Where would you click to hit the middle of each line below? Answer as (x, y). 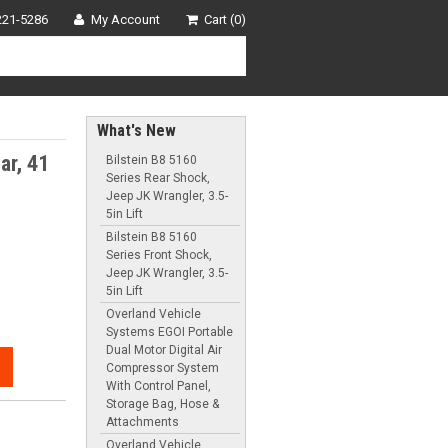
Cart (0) (225, 19)
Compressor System (162, 367)
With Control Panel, (158, 385)
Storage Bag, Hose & (162, 403)
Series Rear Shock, (158, 177)
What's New (136, 130)
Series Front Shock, (159, 254)
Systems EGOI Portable (169, 331)
